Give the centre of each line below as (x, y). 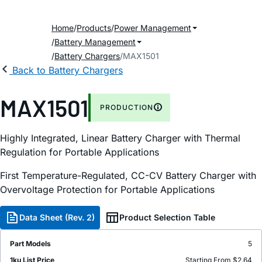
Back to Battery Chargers (68, 70)
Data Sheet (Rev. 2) (57, 217)
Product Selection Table (167, 217)
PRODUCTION (127, 107)
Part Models (30, 244)
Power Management (153, 28)
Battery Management (95, 42)
